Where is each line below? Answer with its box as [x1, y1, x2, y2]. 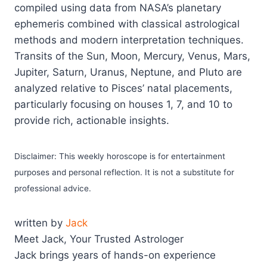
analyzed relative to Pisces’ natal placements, [14, 82, 232, 95]
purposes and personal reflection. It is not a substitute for [14, 167, 234, 178]
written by [14, 217, 66, 229]
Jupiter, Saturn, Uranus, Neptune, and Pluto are [14, 66, 242, 79]
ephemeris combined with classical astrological [14, 18, 240, 30]
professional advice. [14, 184, 91, 194]
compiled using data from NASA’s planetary [14, 2, 221, 14]
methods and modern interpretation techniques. [14, 34, 244, 46]
